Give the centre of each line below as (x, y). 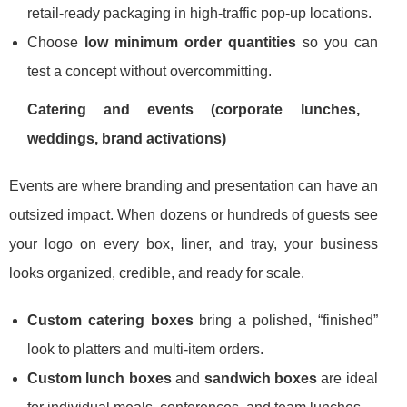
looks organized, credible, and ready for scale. (157, 273)
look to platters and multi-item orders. (145, 350)
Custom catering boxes (110, 321)
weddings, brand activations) (127, 139)
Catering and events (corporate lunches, (194, 110)
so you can (337, 43)
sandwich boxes (260, 379)
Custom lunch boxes (99, 379)
